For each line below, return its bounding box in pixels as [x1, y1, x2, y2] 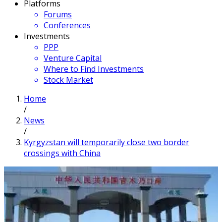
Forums [44, 9, 72, 20]
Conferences [44, 20, 91, 31]
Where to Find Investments [44, 63, 144, 74]
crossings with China [24, 148, 101, 159]
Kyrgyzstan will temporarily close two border [24, 137, 189, 148]
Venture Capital [44, 53, 102, 63]
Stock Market [44, 74, 93, 85]
